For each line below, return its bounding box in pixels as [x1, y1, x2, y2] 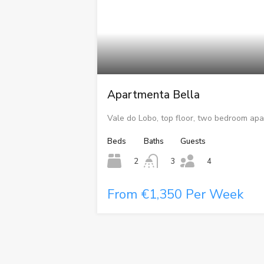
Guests [180, 136, 206, 147]
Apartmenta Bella [107, 87, 200, 103]
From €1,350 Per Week [107, 186, 244, 204]
